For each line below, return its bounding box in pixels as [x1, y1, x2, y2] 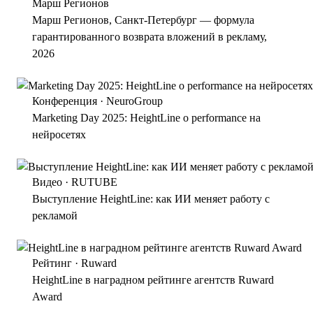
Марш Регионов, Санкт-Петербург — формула [32, 64, 254, 75]
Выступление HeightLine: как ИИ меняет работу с [32, 242, 270, 254]
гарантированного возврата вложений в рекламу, [32, 80, 267, 92]
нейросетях [32, 178, 86, 190]
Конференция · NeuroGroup [32, 145, 163, 156]
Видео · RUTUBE [32, 226, 117, 238]
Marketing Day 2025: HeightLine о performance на [32, 161, 261, 173]
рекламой [32, 259, 78, 271]
